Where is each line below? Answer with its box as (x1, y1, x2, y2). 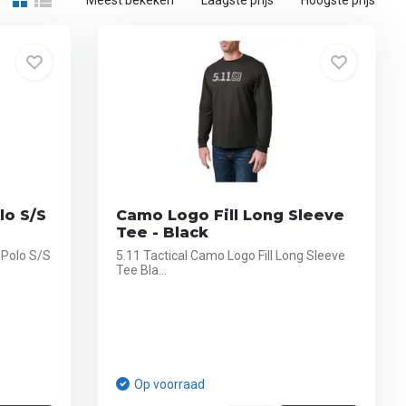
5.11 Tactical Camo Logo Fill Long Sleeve (116, 248, 346, 263)
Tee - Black (116, 224, 209, 241)
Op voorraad (134, 377, 206, 391)
